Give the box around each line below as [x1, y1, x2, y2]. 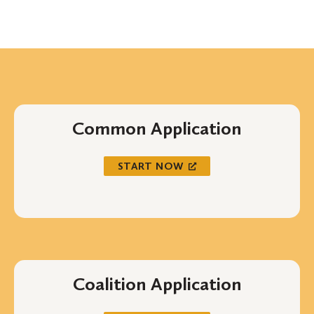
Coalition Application [72, 273, 242, 295]
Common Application [72, 118, 242, 140]
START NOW [117, 160, 184, 173]
